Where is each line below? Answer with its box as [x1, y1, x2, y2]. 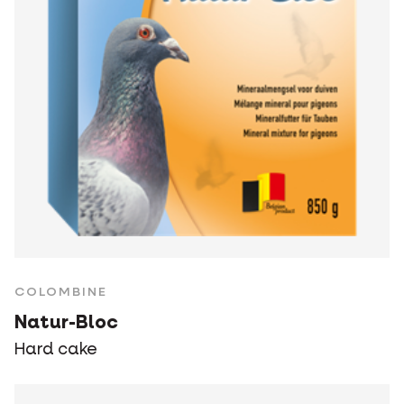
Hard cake [14, 342, 97, 359]
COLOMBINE [14, 286, 107, 299]
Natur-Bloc [14, 314, 118, 334]
